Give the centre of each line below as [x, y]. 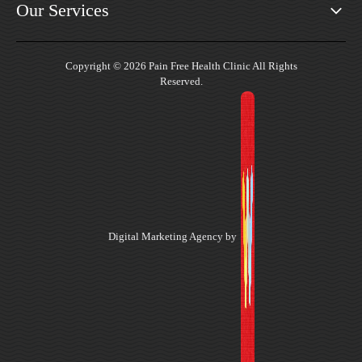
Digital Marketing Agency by [172, 237]
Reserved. [181, 81]
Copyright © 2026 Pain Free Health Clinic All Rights [181, 65]
